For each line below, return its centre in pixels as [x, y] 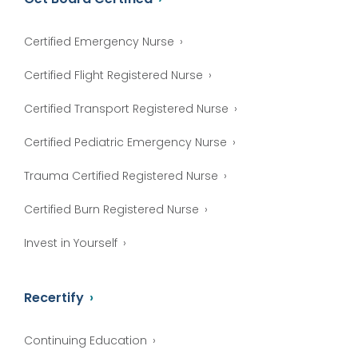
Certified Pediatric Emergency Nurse [125, 142]
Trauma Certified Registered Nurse [121, 175]
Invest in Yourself [71, 243]
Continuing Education [86, 340]
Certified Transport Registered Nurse [126, 108]
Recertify [54, 297]
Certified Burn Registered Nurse [111, 209]
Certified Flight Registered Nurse [113, 75]
